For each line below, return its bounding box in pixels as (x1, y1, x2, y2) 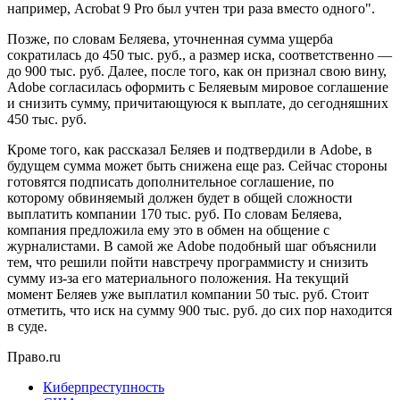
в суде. (7, 318, 47, 334)
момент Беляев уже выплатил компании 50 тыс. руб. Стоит (7, 286, 369, 302)
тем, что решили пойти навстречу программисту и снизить (7, 254, 368, 270)
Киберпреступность (43, 379, 164, 395)
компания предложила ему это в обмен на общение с (7, 221, 329, 237)
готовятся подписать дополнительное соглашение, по (7, 173, 334, 189)
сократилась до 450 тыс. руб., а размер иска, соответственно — (7, 46, 392, 62)
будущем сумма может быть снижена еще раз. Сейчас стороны (7, 157, 387, 173)
